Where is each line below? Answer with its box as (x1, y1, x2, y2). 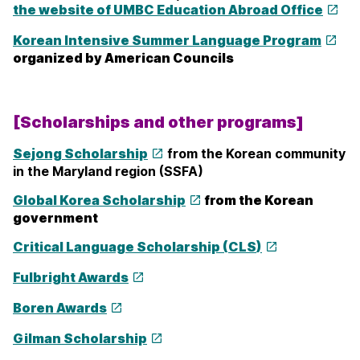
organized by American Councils (13, 50, 234, 67)
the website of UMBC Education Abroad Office (13, 2, 323, 18)
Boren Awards (13, 300, 107, 317)
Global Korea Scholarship (13, 192, 186, 209)
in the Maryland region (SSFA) (13, 163, 203, 180)
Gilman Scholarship (13, 330, 147, 347)
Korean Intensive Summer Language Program (13, 32, 321, 49)
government (13, 210, 98, 227)
